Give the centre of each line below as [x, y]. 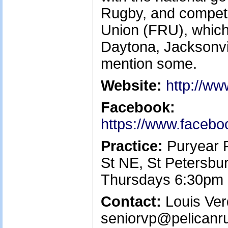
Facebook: [138, 107]
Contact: [131, 202]
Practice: [132, 146]
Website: [131, 85]
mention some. [149, 64]
